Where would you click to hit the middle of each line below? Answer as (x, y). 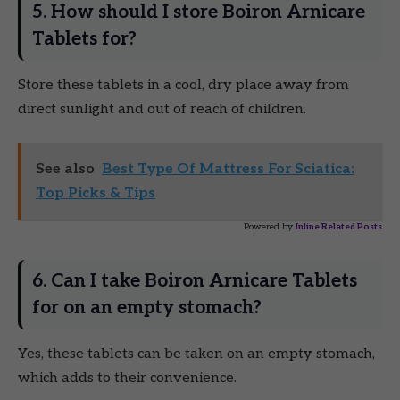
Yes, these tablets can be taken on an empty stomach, (196, 354)
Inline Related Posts (339, 227)
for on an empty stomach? (147, 308)
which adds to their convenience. (127, 379)
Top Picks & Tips (95, 194)
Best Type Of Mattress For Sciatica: (228, 170)
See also (65, 170)
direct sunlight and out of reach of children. (162, 109)
